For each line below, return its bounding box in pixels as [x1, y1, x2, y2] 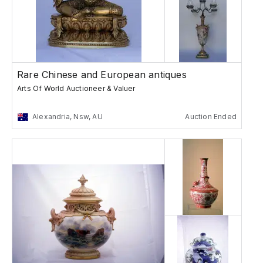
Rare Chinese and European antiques [17, 69, 187, 81]
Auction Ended [185, 112, 237, 122]
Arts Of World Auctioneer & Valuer [17, 84, 136, 93]
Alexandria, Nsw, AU [32, 112, 103, 122]
